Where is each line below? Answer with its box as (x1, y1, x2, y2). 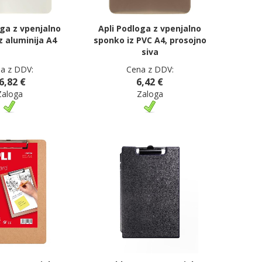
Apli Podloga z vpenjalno (98, 22, 201, 34)
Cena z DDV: (126, 63, 174, 75)
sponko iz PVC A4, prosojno (93, 34, 206, 46)
